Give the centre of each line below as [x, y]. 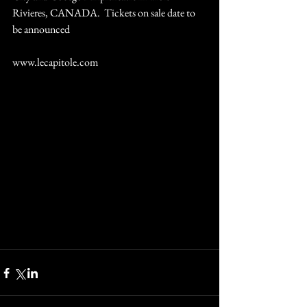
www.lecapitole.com [55, 62]
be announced [41, 29]
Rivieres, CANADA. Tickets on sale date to [105, 13]
